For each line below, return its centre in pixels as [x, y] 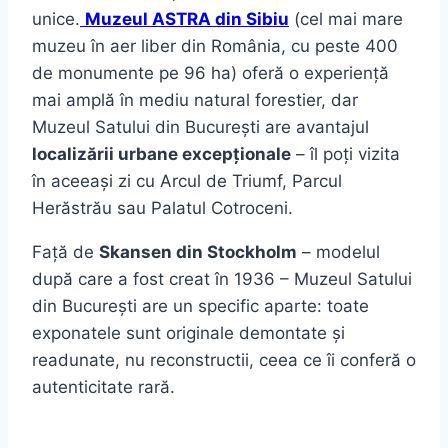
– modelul [338, 252]
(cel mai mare [346, 19]
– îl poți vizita [345, 154]
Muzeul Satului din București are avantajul [200, 127]
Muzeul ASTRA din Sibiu [187, 19]
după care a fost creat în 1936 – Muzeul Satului [222, 279]
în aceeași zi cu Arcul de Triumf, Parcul [187, 181]
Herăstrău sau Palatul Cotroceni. [162, 208]
